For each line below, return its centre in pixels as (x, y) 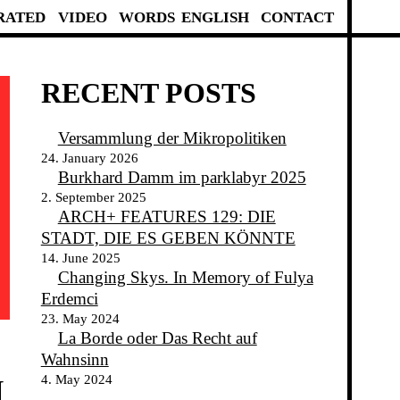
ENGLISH (215, 17)
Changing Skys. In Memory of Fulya (185, 278)
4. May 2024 (76, 379)
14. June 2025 (80, 258)
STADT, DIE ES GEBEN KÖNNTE (168, 238)
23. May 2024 (80, 319)
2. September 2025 (93, 197)
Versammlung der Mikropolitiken (172, 138)
